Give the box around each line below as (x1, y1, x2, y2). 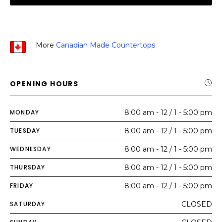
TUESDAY (10, 126, 41, 135)
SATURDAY (10, 200, 46, 208)
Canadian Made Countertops (56, 41, 155, 50)
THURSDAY (10, 163, 46, 171)
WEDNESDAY (10, 145, 51, 153)
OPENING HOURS (10, 79, 79, 89)
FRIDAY (10, 181, 34, 190)
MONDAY (10, 108, 40, 116)
